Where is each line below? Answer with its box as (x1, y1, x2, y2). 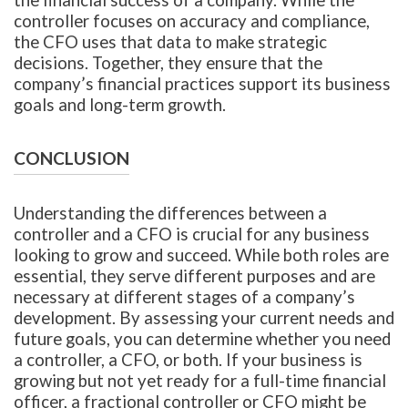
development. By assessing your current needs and (14, 308, 394, 329)
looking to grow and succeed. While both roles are (14, 245, 389, 266)
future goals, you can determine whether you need (14, 329, 391, 350)
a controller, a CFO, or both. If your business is (14, 350, 362, 371)
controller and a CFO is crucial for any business (14, 224, 370, 245)
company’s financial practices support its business (14, 73, 391, 94)
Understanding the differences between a (14, 203, 327, 224)
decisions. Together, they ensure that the (14, 52, 322, 73)
